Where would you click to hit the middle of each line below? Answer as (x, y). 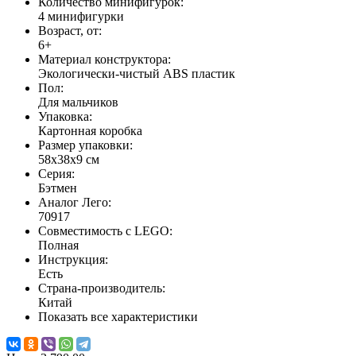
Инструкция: (73, 260)
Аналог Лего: (75, 203)
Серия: (56, 174)
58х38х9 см (69, 160)
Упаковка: (65, 117)
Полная (58, 246)
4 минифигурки (81, 17)
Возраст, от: (70, 31)
